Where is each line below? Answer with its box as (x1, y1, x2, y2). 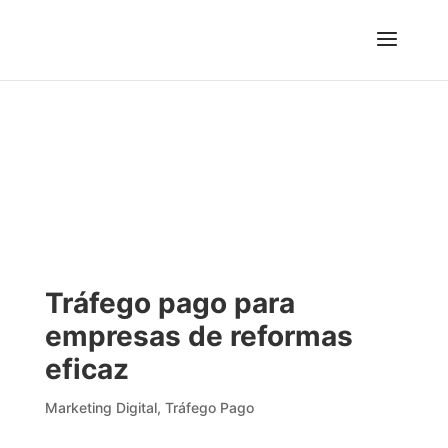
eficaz (44, 351, 129, 386)
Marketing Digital (44, 398, 157, 416)
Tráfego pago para (44, 285, 295, 320)
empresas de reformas (44, 318, 353, 353)
